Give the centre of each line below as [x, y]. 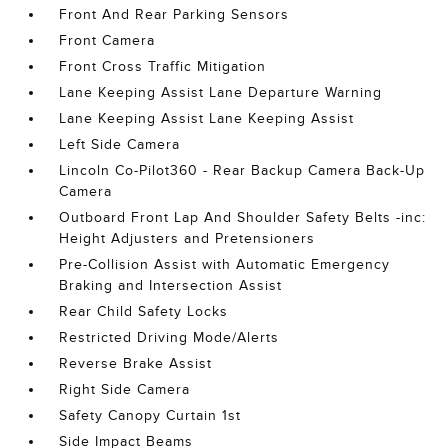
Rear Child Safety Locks [144, 311]
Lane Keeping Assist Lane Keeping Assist [207, 118]
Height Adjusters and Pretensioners [187, 238]
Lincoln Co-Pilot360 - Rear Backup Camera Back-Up [242, 170]
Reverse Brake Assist [136, 363]
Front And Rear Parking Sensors [174, 14]
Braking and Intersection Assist [171, 285]
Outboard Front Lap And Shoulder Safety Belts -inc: [243, 217]
